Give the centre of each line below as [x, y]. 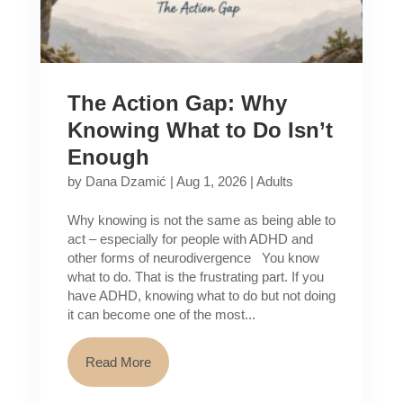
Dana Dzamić [125, 182]
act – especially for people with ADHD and [190, 239]
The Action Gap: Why [177, 103]
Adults [274, 182]
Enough [108, 157]
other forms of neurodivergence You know [193, 258]
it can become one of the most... [161, 315]
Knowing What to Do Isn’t [200, 130]
